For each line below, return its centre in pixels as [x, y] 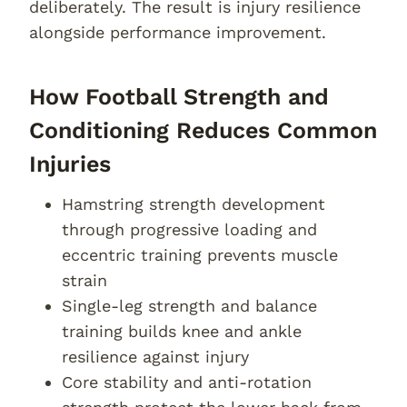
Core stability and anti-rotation [187, 382]
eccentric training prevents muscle [200, 255]
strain [84, 280]
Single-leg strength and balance [189, 306]
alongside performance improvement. [178, 32]
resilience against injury [155, 357]
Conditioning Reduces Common [203, 130]
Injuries [70, 164]
